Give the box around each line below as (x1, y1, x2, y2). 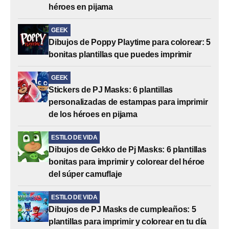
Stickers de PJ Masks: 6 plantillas (49, 85, 173, 94)
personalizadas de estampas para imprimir (49, 97, 208, 106)
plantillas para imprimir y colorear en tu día (49, 217, 207, 226)
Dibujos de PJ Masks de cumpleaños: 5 (49, 204, 196, 214)
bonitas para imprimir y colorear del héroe (49, 157, 205, 166)
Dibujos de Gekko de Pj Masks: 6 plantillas (49, 145, 207, 154)
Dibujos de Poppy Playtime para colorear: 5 (49, 37, 211, 47)
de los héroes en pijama (49, 109, 138, 119)
